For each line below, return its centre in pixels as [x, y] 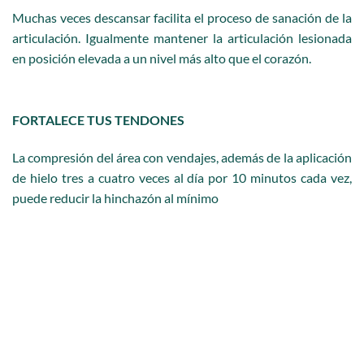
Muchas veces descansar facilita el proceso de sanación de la [182, 17]
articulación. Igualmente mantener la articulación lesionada [182, 37]
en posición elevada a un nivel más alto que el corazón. [162, 58]
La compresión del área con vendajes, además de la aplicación [182, 157]
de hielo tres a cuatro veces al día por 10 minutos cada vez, [182, 177]
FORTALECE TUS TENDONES [98, 119]
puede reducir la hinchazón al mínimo [115, 197]
